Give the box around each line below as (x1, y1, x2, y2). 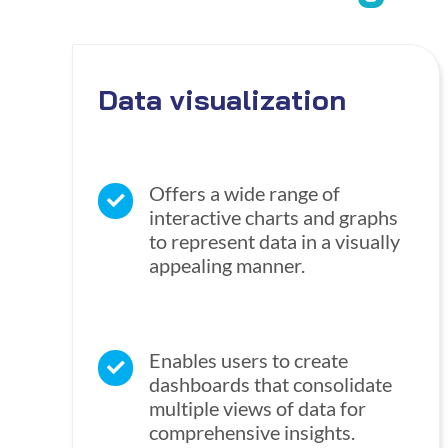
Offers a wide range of (149, 181, 341, 206)
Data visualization (97, 82, 346, 118)
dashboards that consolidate (149, 372, 393, 397)
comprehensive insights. (149, 420, 356, 445)
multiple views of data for (149, 396, 367, 421)
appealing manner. (149, 253, 306, 278)
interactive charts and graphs (149, 205, 399, 230)
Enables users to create (149, 348, 349, 373)
